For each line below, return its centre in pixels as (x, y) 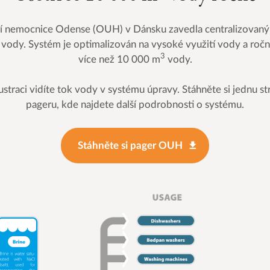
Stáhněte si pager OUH (130, 145)
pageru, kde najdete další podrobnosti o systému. (135, 105)
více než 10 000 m (119, 59)
